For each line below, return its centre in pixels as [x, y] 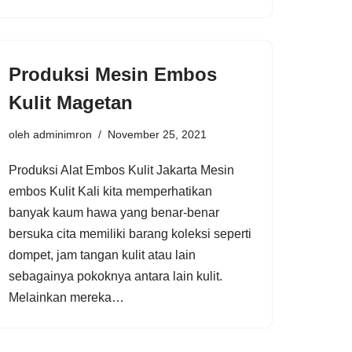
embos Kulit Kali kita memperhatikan [110, 191]
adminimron [62, 134]
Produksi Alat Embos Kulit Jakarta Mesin [121, 170]
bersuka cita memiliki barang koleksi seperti [130, 233]
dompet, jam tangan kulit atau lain [102, 255]
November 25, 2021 [157, 134]
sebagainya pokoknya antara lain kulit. [115, 276]
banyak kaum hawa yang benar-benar [114, 212]
